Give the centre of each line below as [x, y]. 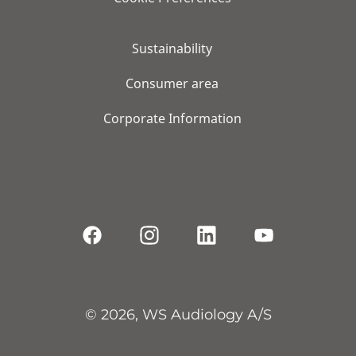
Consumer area [172, 83]
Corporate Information [172, 118]
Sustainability [172, 48]
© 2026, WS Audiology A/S [178, 314]
